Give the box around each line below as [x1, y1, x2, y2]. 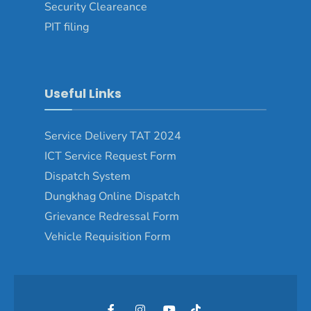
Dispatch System [44, 168, 131, 184]
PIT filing [44, 19, 89, 35]
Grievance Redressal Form [44, 208, 179, 224]
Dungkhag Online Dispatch [44, 188, 180, 204]
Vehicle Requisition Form [44, 228, 171, 244]
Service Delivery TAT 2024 [44, 128, 181, 144]
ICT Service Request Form [44, 148, 176, 164]
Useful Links [44, 84, 121, 102]
